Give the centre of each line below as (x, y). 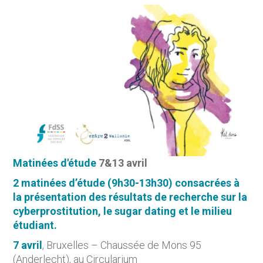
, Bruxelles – (72, 245)
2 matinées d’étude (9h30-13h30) (94, 183)
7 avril (28, 245)
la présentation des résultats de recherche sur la (130, 197)
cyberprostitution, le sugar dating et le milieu (123, 211)
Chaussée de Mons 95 (151, 245)
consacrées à (208, 183)
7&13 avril (123, 163)
